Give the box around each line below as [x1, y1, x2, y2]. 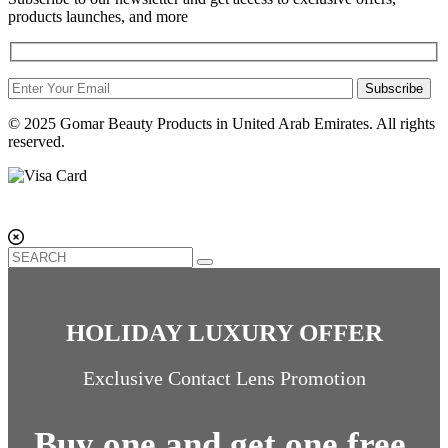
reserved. [8, 132, 65, 150]
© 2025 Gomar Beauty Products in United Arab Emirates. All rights [8, 114, 435, 132]
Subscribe [365, 80, 423, 96]
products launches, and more [8, 8, 188, 26]
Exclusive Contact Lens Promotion [82, 366, 366, 389]
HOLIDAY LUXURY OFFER [65, 318, 383, 346]
